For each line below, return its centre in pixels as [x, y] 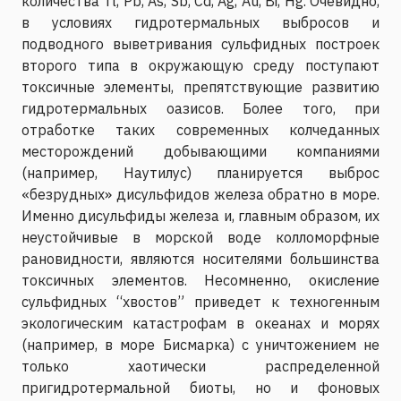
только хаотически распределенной [200, 366]
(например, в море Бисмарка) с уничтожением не [200, 344]
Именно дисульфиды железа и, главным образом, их [200, 215]
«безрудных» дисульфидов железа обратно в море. [200, 194]
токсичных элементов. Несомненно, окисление [200, 280]
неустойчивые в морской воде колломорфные [200, 237]
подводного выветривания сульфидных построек [200, 43]
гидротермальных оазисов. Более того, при [200, 108]
